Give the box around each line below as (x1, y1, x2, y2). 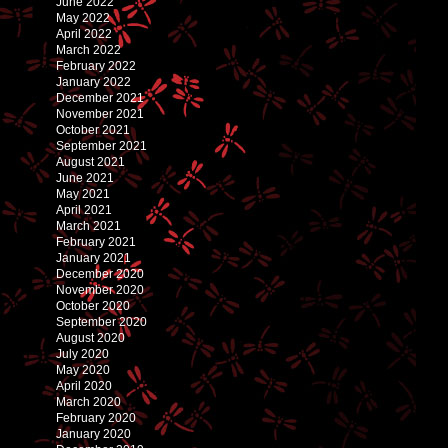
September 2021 (56, 138, 147, 153)
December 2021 (56, 90, 144, 105)
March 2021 (56, 218, 121, 233)
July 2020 (56, 346, 109, 361)
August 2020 (56, 330, 125, 345)
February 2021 (56, 234, 136, 249)
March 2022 (56, 42, 121, 57)
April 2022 (56, 26, 112, 41)
